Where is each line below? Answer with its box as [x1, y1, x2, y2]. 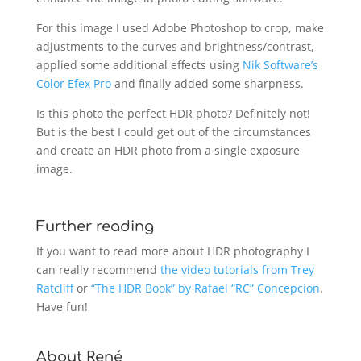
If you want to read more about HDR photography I [35, 243, 309, 259]
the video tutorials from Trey [160, 261, 314, 277]
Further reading [35, 218, 154, 234]
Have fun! [35, 298, 88, 314]
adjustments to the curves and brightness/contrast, [35, 38, 314, 54]
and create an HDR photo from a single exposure [35, 142, 300, 158]
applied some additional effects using [35, 56, 243, 73]
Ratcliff [35, 280, 73, 296]
